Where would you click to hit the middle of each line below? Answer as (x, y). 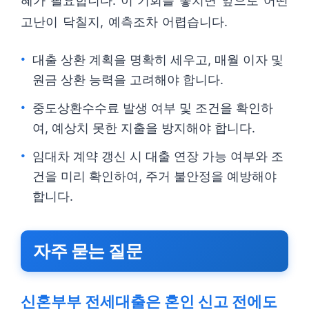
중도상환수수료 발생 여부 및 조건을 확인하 (153, 108)
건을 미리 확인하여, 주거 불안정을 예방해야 (154, 176)
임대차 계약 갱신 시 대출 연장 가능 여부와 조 (158, 156)
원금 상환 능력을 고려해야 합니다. (128, 80)
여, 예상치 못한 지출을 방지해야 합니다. (144, 128)
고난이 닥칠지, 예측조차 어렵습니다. (124, 22)
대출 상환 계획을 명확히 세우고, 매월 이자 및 (158, 60)
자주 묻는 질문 (88, 251)
